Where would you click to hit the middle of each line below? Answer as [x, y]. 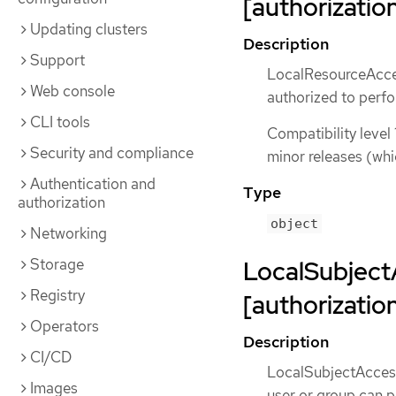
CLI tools [60, 122]
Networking [69, 233]
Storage [57, 264]
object [294, 224]
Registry [57, 295]
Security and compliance [112, 153]
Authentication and [93, 184]
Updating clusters [89, 29]
